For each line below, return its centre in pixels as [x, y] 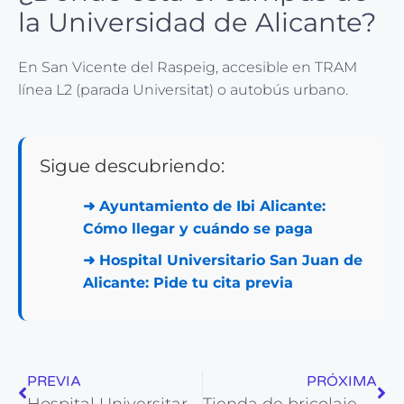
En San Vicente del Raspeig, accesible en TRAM [188, 68]
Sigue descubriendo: [132, 166]
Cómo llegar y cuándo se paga [198, 229]
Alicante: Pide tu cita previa [188, 283]
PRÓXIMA [342, 382]
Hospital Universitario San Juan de [231, 261]
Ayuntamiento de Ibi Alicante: [212, 207]
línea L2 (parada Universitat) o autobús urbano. [183, 90]
